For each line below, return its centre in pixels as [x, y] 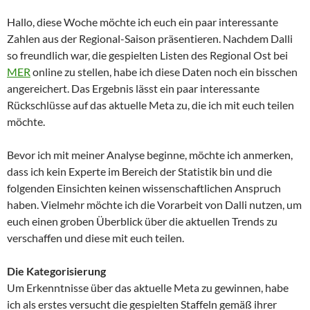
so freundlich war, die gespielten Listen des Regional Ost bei [147, 55]
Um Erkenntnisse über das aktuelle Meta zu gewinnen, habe [148, 287]
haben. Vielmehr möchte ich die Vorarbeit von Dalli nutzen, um [154, 204]
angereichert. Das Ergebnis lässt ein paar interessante [133, 88]
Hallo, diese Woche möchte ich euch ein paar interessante [143, 21]
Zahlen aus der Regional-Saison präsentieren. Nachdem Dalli [150, 38]
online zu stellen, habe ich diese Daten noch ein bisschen [164, 71]
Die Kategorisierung [56, 271]
